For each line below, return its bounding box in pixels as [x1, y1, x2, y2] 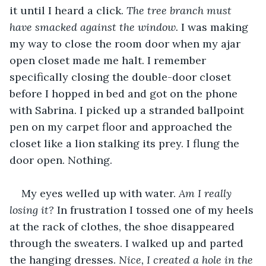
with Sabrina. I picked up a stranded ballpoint [9, 103, 247, 117]
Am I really [179, 186, 235, 200]
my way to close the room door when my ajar [9, 36, 243, 50]
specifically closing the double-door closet [9, 69, 234, 84]
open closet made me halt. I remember [9, 53, 209, 67]
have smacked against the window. [9, 20, 181, 34]
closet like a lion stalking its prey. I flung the [9, 136, 242, 150]
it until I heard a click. [9, 3, 126, 17]
